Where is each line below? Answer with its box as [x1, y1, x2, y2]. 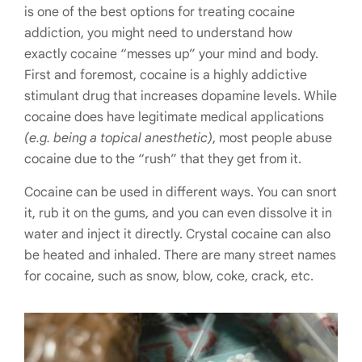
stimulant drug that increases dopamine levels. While [24, 88, 337, 104]
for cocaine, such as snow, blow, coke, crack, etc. [24, 268, 314, 284]
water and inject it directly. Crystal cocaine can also [24, 226, 330, 242]
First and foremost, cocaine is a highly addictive [24, 67, 307, 83]
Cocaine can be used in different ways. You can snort [24, 184, 337, 200]
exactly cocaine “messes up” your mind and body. [24, 46, 318, 62]
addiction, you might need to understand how [24, 25, 293, 41]
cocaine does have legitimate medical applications [24, 109, 324, 125]
